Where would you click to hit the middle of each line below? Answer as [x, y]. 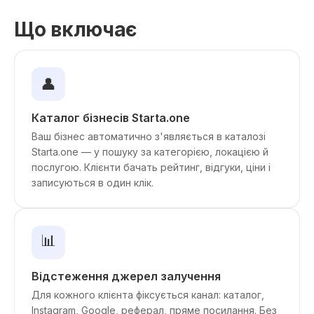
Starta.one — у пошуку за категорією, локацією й [150, 152]
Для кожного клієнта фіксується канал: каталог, [148, 295]
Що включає [76, 29]
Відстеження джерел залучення [126, 276]
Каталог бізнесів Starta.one [111, 118]
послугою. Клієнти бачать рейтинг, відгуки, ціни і [151, 167]
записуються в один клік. [93, 183]
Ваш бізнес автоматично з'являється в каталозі [149, 136]
